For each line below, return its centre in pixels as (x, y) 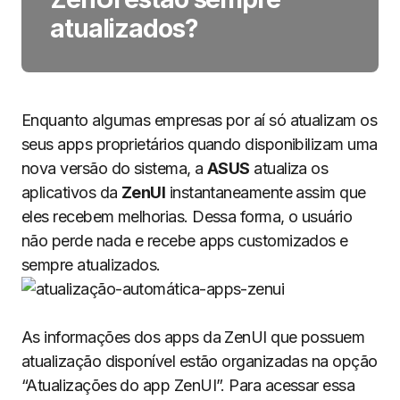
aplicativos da (71, 192)
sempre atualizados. (91, 265)
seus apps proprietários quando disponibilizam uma (200, 144)
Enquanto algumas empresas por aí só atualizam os (200, 120)
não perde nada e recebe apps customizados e (185, 241)
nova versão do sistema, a (114, 168)
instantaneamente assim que (266, 192)
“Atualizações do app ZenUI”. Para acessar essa (188, 385)
